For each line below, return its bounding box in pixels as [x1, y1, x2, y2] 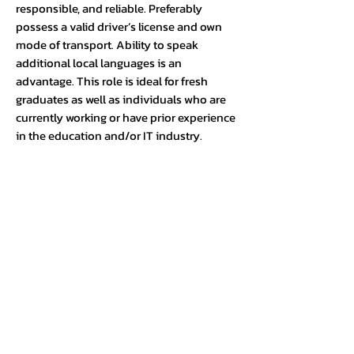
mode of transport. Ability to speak [16, 36, 198, 54]
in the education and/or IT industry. [16, 126, 202, 145]
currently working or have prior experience [16, 108, 235, 126]
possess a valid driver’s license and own [16, 17, 222, 36]
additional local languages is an [16, 54, 182, 72]
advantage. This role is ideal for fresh [16, 72, 208, 90]
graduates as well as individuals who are [16, 90, 226, 108]
